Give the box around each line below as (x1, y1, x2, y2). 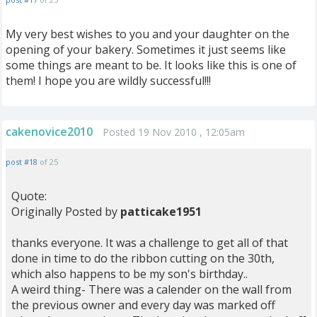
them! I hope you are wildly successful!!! (6, 73, 211, 88)
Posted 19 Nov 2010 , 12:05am (103, 125, 245, 139)
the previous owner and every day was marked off (11, 297, 275, 313)
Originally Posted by (11, 204, 120, 219)
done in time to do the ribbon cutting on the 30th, (11, 250, 275, 266)
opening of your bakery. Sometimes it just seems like (6, 42, 286, 57)
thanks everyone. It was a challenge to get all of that (11, 235, 288, 250)
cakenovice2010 (6, 124, 93, 139)
